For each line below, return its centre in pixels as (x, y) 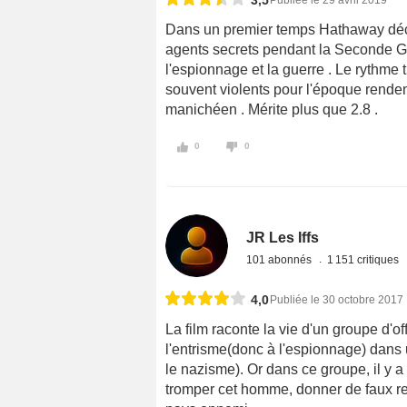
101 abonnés (281, 259)
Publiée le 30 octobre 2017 (337, 299)
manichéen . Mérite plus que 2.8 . (272, 110)
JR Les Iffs (283, 237)
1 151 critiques (365, 259)
